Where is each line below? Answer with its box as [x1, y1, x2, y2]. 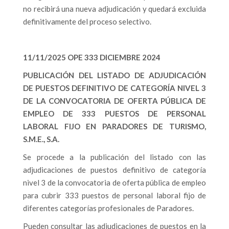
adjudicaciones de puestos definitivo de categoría [23, 165, 206, 174]
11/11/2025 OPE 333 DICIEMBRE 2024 [23, 53, 161, 62]
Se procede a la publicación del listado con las [23, 152, 206, 162]
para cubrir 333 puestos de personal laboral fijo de [23, 191, 206, 200]
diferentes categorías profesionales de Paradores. [23, 203, 195, 213]
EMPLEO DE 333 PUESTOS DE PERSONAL [23, 109, 206, 118]
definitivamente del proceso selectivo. [23, 17, 151, 26]
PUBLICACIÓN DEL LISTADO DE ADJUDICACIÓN [23, 71, 206, 80]
